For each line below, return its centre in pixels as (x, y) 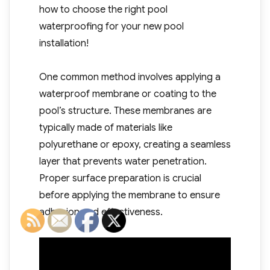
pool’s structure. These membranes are (125, 111)
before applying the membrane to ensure (129, 196)
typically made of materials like (105, 128)
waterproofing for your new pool (111, 27)
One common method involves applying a (130, 77)
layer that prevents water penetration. (123, 162)
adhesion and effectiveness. (101, 212)
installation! (64, 44)
